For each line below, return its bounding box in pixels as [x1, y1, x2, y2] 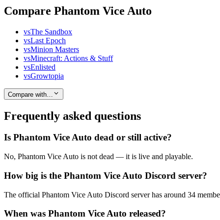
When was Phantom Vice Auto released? [4, 208, 166, 219]
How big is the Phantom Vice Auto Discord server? [4, 170, 207, 181]
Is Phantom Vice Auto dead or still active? [4, 132, 172, 143]
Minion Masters [30, 45, 79, 54]
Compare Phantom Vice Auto [4, 4, 152, 18]
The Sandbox [30, 27, 72, 36]
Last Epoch [30, 36, 66, 45]
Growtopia [30, 72, 64, 81]
